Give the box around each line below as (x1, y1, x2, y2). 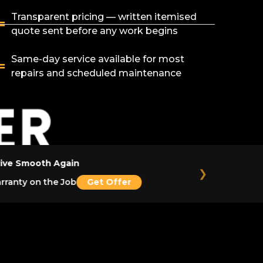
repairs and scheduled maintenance (11, 68, 181, 79)
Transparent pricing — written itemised (11, 11, 197, 22)
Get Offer (84, 177, 128, 187)
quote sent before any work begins (11, 25, 178, 36)
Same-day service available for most (11, 53, 184, 65)
